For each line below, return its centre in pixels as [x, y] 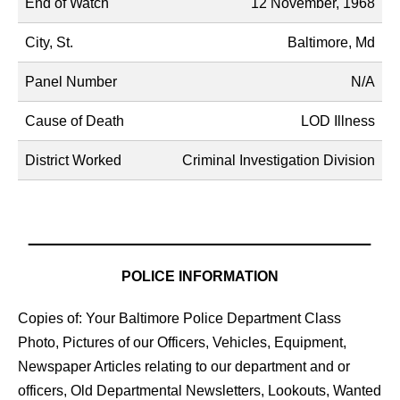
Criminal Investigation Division [279, 161]
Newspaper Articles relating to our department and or [184, 367]
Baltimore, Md [331, 43]
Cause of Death [75, 121]
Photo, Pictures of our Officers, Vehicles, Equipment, [182, 343]
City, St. [49, 43]
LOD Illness [338, 121]
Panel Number [71, 82]
